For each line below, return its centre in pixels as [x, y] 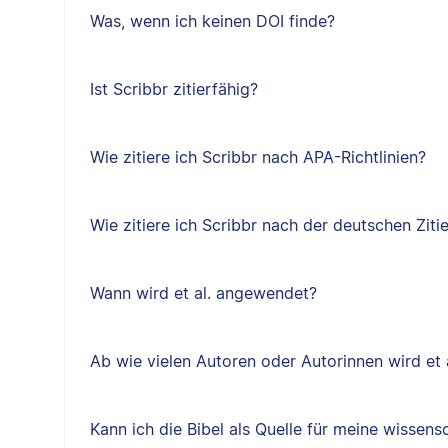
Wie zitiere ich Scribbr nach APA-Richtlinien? [257, 157]
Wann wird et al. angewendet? [203, 293]
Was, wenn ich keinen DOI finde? [212, 21]
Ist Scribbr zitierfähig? [173, 89]
